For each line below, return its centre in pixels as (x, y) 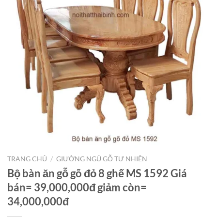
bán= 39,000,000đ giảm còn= (77, 187)
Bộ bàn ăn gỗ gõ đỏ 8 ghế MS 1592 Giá (97, 173)
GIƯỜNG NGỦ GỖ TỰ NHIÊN (102, 159)
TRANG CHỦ (27, 159)
